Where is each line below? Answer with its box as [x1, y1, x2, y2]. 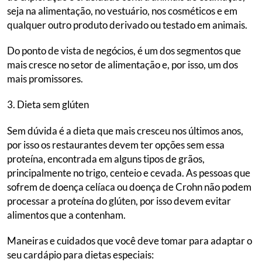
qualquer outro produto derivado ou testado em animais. [7, 18, 247, 31]
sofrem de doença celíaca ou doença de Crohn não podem [7, 180, 251, 193]
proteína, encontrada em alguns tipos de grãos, [7, 152, 205, 165]
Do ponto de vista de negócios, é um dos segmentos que [7, 44, 241, 57]
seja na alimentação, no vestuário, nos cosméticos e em [7, 4, 237, 17]
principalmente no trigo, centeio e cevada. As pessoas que [7, 166, 250, 179]
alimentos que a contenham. [7, 208, 126, 221]
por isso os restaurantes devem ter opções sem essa [7, 138, 225, 151]
